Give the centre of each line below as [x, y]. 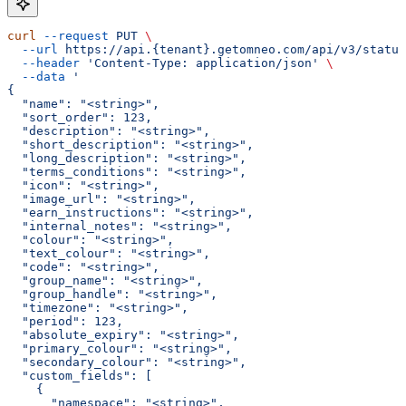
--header [43, 63]
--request [72, 36]
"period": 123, [65, 322]
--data [36, 77]
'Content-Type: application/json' [199, 63]
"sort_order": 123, [80, 118]
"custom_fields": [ [80, 376]
